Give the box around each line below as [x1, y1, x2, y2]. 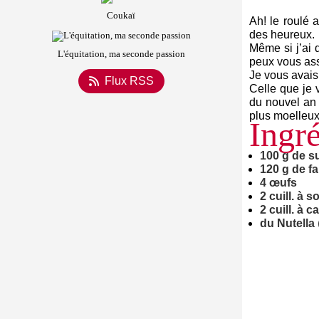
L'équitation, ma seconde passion [57, 48, 185, 59]
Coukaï [107, 10, 135, 21]
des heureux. [249, 28, 315, 41]
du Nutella [260, 217, 315, 229]
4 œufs [260, 177, 297, 189]
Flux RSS [104, 75, 154, 87]
